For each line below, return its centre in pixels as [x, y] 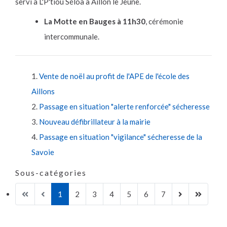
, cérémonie [164, 21]
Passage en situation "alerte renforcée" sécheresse [124, 106]
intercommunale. [72, 36]
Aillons [43, 91]
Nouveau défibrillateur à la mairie [95, 121]
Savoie [43, 152]
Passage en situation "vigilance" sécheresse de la [121, 137]
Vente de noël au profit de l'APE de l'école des [114, 76]
